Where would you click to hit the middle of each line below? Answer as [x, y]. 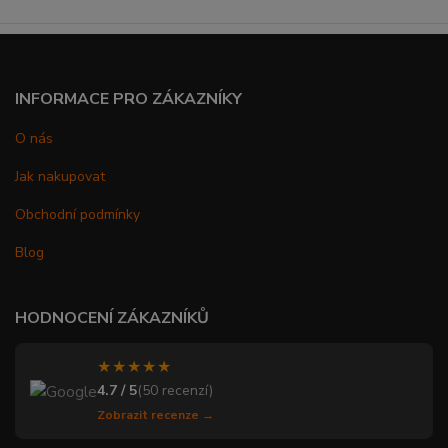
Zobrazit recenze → [155, 415]
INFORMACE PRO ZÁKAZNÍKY [128, 99]
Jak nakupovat [60, 177]
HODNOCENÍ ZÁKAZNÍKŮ [112, 318]
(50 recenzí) [175, 391]
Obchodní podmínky [77, 215]
